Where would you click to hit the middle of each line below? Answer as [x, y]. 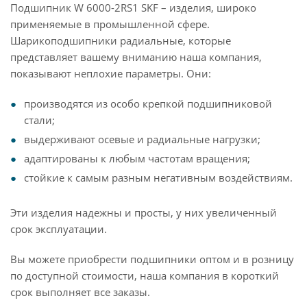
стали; [39, 120]
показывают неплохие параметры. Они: [111, 73]
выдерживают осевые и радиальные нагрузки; [142, 139]
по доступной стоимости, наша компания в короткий [145, 275]
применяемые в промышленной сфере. [110, 24]
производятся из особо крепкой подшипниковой [148, 103]
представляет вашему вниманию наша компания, [136, 57]
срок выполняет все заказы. [80, 292]
